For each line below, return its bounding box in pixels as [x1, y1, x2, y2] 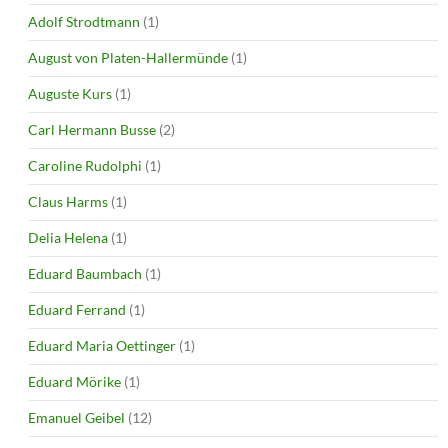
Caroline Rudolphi [28, 156, 142, 174]
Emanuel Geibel [28, 408, 125, 426]
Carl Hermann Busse [28, 120, 156, 138]
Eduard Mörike [28, 372, 121, 390]
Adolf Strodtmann [28, 12, 140, 30]
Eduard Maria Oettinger [28, 336, 176, 354]
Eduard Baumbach [28, 264, 142, 282]
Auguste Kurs [28, 84, 112, 102]
